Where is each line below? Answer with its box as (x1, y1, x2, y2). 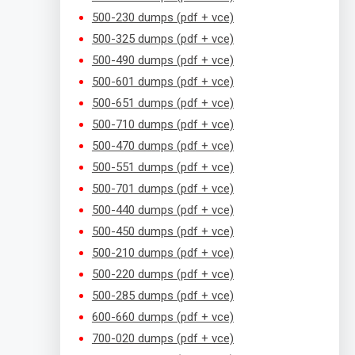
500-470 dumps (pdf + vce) (91, 139, 234, 153)
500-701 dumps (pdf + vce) (91, 181, 234, 196)
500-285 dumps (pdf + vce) (91, 288, 234, 303)
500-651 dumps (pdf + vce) (91, 96, 234, 110)
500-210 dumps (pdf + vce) (91, 246, 234, 260)
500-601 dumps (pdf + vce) (91, 74, 234, 89)
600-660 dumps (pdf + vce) (91, 310, 234, 324)
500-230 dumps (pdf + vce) (91, 10, 234, 25)
